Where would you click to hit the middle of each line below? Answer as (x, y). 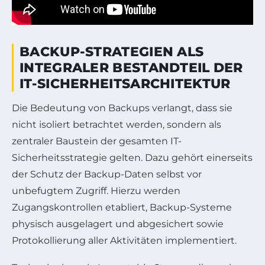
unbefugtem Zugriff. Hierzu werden (96, 191)
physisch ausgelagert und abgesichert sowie (118, 224)
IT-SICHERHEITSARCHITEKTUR (125, 84)
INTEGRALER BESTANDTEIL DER (131, 68)
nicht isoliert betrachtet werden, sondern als (117, 125)
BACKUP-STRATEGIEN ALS (112, 52)
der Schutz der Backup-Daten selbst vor (107, 174)
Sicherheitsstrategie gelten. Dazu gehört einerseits (132, 158)
